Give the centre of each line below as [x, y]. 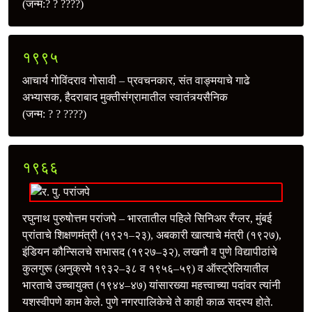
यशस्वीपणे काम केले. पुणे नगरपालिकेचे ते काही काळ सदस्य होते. [148, 302]
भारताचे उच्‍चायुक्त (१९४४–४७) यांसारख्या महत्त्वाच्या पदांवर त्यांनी [151, 285]
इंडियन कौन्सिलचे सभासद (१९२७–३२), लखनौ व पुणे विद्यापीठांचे [150, 251]
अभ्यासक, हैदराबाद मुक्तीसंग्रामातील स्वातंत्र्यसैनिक [125, 97]
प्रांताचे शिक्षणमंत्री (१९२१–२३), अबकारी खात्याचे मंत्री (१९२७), [152, 235]
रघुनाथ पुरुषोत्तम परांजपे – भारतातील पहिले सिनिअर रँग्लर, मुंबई [147, 218]
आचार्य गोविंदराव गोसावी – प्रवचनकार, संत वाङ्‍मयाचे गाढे [136, 80]
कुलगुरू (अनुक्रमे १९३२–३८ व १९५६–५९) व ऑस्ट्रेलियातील [146, 268]
